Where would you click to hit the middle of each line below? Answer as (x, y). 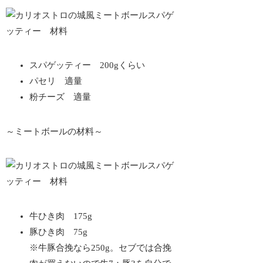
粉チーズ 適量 (60, 97)
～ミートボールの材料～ (55, 131)
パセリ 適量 (56, 81)
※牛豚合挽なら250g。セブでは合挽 (101, 247)
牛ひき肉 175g (61, 216)
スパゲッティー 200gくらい (87, 65)
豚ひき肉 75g (59, 232)
